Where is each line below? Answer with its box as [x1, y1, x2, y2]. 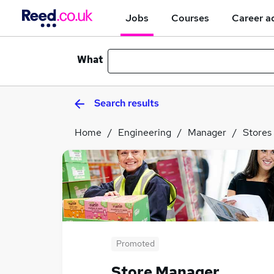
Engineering [118, 126, 171, 139]
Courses [171, 11, 209, 24]
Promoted [116, 238, 155, 249]
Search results [94, 97, 159, 109]
